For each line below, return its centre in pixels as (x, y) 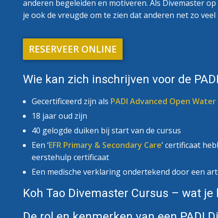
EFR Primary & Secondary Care (105, 145)
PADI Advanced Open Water (163, 101)
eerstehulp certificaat (70, 157)
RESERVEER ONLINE (73, 49)
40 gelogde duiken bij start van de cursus (106, 130)
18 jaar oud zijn (59, 116)
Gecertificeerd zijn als (71, 101)
